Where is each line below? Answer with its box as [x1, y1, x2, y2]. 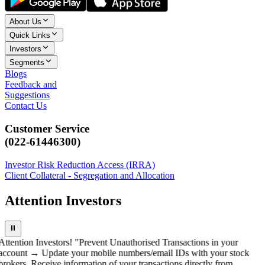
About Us [9, 17, 41, 27]
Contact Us [5, 101, 47, 111]
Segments [9, 58, 44, 67]
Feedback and [5, 79, 57, 90]
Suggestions [5, 90, 50, 101]
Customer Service [5, 122, 89, 135]
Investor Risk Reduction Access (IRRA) [5, 159, 155, 170]
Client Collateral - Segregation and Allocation [5, 170, 174, 180]
